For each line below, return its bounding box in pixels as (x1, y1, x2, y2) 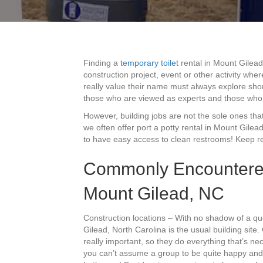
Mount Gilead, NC (83, 184, 224, 203)
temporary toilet (120, 58, 178, 68)
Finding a (83, 58, 120, 68)
